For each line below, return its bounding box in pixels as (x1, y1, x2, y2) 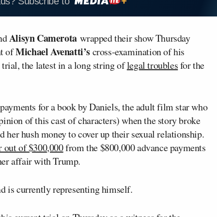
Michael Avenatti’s (15, 44, 91, 59)
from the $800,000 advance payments (63, 140, 206, 154)
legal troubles (126, 58, 178, 72)
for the (178, 58, 205, 72)
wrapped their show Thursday (77, 31, 190, 45)
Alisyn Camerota (7, 31, 77, 45)
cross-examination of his (90, 45, 185, 58)
